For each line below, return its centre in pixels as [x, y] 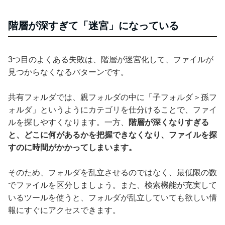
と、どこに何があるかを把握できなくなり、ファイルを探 [113, 135]
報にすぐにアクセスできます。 [64, 210]
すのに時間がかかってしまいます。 [72, 147]
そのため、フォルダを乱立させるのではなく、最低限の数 [113, 172]
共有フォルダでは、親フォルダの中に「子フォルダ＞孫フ [113, 97]
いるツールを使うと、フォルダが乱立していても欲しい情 [113, 197]
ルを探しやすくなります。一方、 [68, 122]
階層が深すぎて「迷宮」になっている [93, 25]
